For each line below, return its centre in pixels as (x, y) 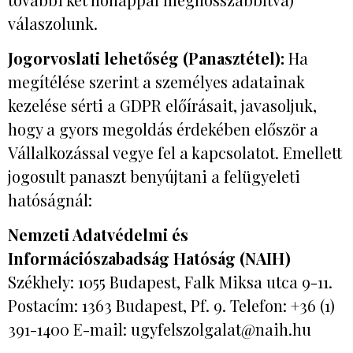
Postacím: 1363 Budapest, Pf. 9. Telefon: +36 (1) (171, 306)
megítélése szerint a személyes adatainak (156, 82)
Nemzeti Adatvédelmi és (98, 235)
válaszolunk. (53, 23)
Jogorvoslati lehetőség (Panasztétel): (146, 58)
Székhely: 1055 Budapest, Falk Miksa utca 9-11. (170, 282)
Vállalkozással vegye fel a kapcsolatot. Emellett (175, 153)
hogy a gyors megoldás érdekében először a (163, 129)
